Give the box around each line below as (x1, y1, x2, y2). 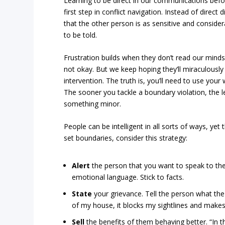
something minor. (64, 98, 122, 108)
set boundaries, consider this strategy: (64, 133, 188, 143)
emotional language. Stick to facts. (72, 172, 184, 182)
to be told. (64, 30, 97, 40)
